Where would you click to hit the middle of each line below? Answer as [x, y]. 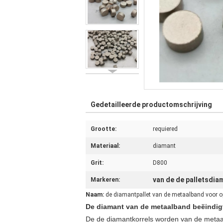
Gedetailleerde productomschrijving [151, 105]
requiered [165, 129]
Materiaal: [105, 146]
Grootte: [104, 129]
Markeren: [105, 180]
